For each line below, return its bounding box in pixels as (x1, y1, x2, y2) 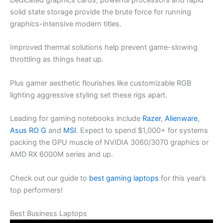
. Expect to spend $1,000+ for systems (76, 126, 208, 135)
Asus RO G (10, 126, 46, 135)
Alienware (165, 114, 198, 123)
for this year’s (159, 173, 206, 183)
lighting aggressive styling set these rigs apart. (10, 90, 167, 100)
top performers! (10, 185, 63, 195)
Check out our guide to (10, 173, 89, 183)
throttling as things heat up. (10, 55, 104, 64)
